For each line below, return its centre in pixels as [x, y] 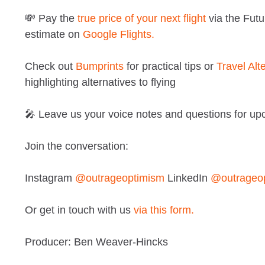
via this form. [164, 210]
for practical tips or [170, 66]
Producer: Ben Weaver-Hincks [96, 242]
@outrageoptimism [120, 178]
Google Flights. [119, 34]
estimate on [54, 34]
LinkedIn [188, 178]
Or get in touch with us [79, 210]
